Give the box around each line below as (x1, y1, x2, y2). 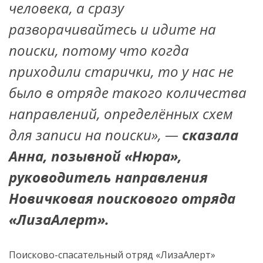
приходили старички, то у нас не (9, 62, 234, 81)
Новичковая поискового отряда (9, 188, 235, 208)
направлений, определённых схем (9, 104, 233, 123)
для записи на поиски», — (9, 125, 182, 144)
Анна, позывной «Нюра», (9, 146, 182, 166)
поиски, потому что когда (9, 41, 189, 60)
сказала (182, 125, 238, 144)
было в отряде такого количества (9, 83, 247, 102)
